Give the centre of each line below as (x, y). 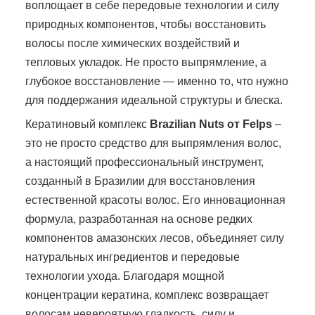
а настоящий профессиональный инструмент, (144, 162)
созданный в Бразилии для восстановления (140, 181)
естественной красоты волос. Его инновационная (155, 200)
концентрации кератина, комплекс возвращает (147, 295)
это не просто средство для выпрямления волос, (153, 143)
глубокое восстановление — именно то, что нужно (157, 81)
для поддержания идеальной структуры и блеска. (154, 100)
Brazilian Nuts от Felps (211, 124)
